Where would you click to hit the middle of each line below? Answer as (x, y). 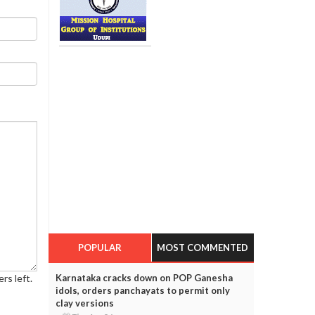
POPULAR (99, 247)
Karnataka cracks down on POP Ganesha (144, 277)
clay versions (84, 303)
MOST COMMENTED (203, 247)
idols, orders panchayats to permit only (142, 290)
